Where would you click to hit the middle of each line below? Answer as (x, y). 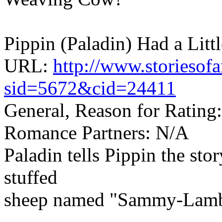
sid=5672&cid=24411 (90, 88)
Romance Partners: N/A (96, 132)
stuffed (31, 177)
